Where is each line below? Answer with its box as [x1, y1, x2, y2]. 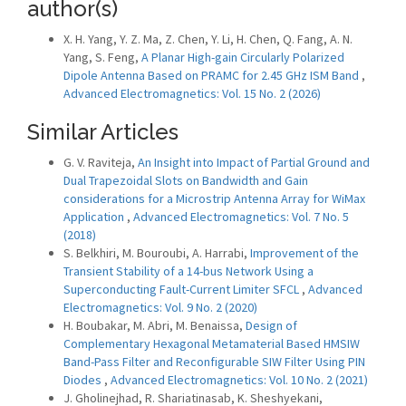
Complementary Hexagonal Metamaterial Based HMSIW [63, 335, 360, 352]
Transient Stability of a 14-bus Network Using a [63, 263, 314, 279]
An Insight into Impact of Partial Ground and [138, 154, 370, 170]
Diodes [63, 372, 104, 388]
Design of [246, 317, 297, 333]
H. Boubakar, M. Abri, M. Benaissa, [63, 317, 246, 333]
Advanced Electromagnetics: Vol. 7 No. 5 [133, 208, 349, 225]
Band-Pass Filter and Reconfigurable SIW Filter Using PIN [63, 353, 365, 370]
